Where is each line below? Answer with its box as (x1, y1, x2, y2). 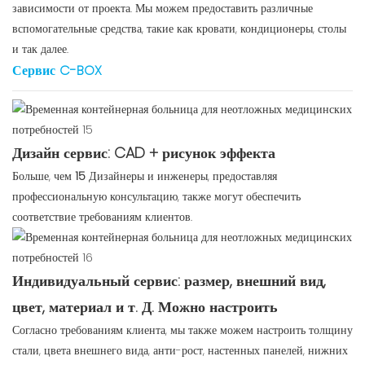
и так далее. (12, 41, 68, 58)
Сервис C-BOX (12, 61, 102, 81)
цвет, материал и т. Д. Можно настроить (12, 297, 278, 318)
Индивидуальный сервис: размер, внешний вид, (12, 270, 326, 292)
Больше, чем (12, 168, 75, 185)
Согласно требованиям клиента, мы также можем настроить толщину (12, 322, 353, 339)
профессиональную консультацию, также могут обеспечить (12, 188, 301, 205)
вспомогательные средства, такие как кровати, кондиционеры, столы (12, 20, 346, 37)
